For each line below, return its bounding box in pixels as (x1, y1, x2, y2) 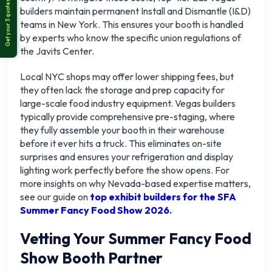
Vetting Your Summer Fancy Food (20, 229, 252, 248)
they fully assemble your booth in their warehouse (20, 124, 225, 136)
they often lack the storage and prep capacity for (20, 84, 225, 96)
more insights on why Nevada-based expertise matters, (20, 177, 251, 189)
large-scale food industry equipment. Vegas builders (20, 97, 236, 109)
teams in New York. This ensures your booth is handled (20, 18, 244, 30)
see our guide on (20, 191, 90, 203)
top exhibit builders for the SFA (90, 191, 237, 203)
